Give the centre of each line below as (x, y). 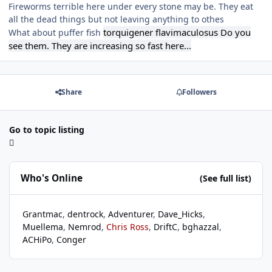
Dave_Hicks (180, 214)
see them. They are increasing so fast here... (100, 45)
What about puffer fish (56, 32)
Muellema (43, 227)
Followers (199, 92)
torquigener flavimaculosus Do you (177, 32)
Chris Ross (127, 227)
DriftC (165, 227)
